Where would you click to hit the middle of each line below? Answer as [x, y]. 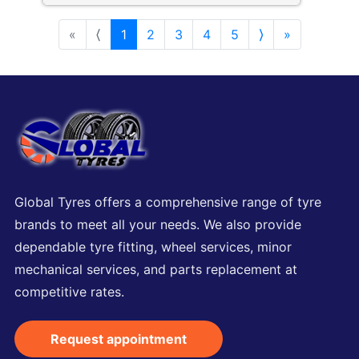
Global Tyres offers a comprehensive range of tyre [168, 202]
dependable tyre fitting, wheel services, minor [153, 247]
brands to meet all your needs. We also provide [158, 225]
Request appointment [119, 339]
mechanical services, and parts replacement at [156, 270]
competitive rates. [69, 292]
